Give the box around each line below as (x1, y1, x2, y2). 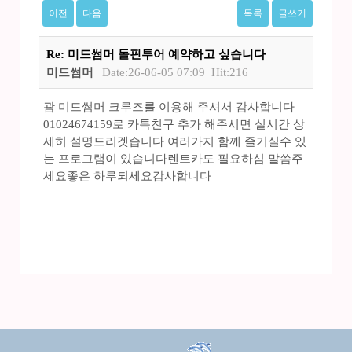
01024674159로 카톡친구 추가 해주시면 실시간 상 (43, 118, 305, 131)
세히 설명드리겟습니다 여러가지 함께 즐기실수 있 (43, 135, 306, 148)
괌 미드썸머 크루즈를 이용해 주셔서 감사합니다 (43, 101, 295, 114)
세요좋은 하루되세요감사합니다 (43, 170, 211, 183)
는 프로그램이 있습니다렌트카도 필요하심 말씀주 (43, 152, 303, 166)
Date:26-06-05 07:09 (102, 66, 206, 79)
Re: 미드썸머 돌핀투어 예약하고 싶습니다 (46, 47, 266, 60)
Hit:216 (211, 66, 249, 79)
